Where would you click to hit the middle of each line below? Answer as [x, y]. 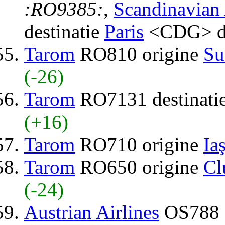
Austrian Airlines [92, 212]
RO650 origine [139, 167]
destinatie [64, 31]
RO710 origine [139, 144]
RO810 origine [139, 54]
